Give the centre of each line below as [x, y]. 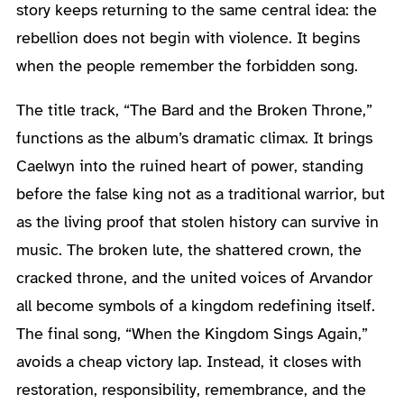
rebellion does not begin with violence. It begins [188, 37]
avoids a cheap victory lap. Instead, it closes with [188, 361]
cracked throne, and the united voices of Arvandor [194, 277]
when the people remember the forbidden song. [187, 65]
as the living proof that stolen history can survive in [197, 221]
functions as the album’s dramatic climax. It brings [194, 138]
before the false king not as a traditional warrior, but [200, 193]
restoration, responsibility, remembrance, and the [191, 389]
